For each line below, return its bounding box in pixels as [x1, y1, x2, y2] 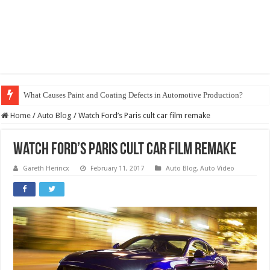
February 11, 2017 [90, 165, 145, 172]
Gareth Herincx [23, 165, 70, 172]
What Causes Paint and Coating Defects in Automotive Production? [24, 90, 243, 99]
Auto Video [200, 165, 235, 172]
